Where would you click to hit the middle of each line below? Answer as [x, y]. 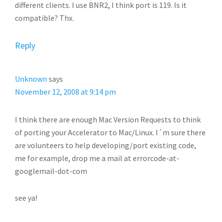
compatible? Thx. [44, 18]
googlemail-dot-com [51, 171]
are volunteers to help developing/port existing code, [106, 145]
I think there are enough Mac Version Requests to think [108, 119]
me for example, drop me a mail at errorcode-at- [97, 158]
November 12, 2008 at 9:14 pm [65, 92]
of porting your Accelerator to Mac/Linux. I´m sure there [110, 132]
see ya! [26, 198]
